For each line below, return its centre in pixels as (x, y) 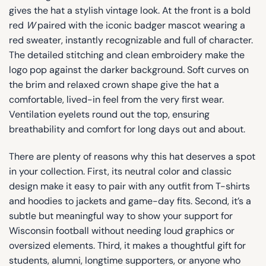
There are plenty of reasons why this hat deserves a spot (132, 157)
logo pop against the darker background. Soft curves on (129, 70)
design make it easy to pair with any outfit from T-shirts (129, 186)
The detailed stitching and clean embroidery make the (127, 55)
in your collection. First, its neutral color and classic (120, 172)
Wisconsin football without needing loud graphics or (122, 231)
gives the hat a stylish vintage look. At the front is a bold (130, 11)
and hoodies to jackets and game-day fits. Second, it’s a (130, 201)
